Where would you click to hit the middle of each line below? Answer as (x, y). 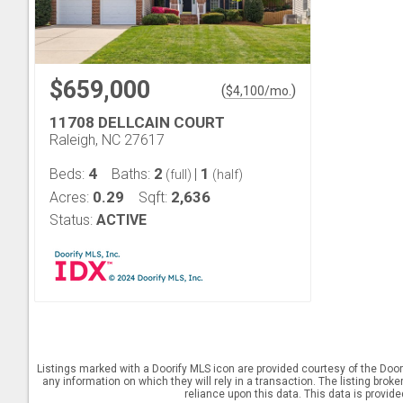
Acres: (71, 197)
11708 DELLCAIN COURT (137, 122)
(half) (226, 175)
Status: (71, 220)
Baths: (133, 174)
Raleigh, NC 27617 (107, 140)
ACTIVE (121, 220)
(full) (179, 175)
